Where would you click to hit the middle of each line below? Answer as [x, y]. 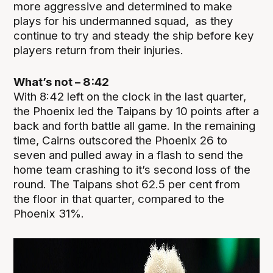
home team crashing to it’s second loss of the [132, 170]
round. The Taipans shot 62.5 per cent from [127, 185]
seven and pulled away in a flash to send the [129, 155]
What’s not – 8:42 [62, 82]
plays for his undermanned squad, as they [124, 21]
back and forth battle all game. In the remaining [135, 126]
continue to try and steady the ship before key [134, 35]
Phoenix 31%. [49, 214]
